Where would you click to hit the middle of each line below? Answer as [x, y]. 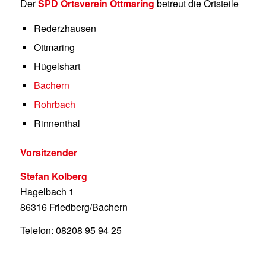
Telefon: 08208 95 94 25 [71, 230]
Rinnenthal [57, 123]
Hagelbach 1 [47, 191]
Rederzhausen [65, 28]
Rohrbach [54, 104]
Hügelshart [57, 66]
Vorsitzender [48, 153]
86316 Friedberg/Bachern [74, 207]
